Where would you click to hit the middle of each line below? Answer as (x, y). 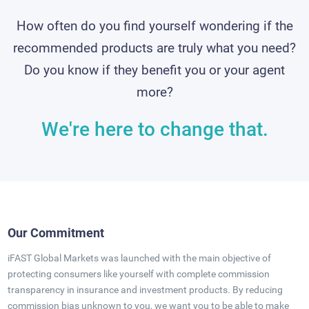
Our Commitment (56, 233)
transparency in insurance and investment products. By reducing (145, 290)
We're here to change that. (154, 129)
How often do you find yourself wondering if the (154, 26)
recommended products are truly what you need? (154, 48)
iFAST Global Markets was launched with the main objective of (139, 258)
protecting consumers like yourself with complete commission (138, 274)
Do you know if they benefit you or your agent (154, 70)
